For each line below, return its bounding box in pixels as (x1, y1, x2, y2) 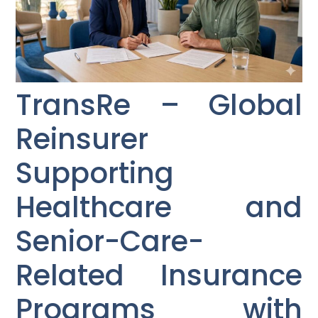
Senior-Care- (16, 221, 204, 262)
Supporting (16, 153, 175, 194)
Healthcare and (16, 187, 302, 228)
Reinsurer (16, 119, 149, 160)
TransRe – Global (16, 85, 302, 126)
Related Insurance (16, 256, 302, 296)
